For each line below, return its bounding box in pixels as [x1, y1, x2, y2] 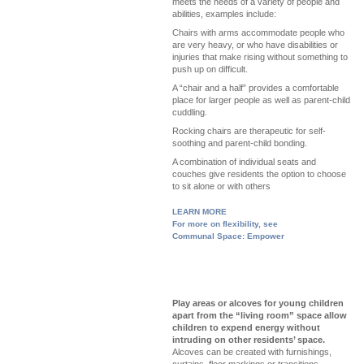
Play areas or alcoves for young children [172, 298, 344, 308]
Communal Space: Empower [172, 232, 284, 240]
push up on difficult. [172, 64, 248, 74]
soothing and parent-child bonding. [172, 138, 307, 148]
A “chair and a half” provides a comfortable [172, 83, 339, 93]
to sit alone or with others [172, 181, 271, 191]
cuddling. [172, 107, 207, 117]
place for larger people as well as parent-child [172, 95, 350, 105]
